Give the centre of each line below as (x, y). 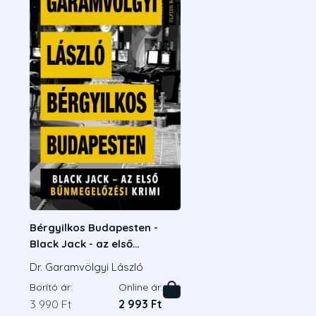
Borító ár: (51, 287)
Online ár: (141, 287)
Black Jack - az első (81, 243)
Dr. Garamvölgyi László (87, 267)
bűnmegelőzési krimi (84, 260)
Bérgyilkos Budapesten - (94, 227)
